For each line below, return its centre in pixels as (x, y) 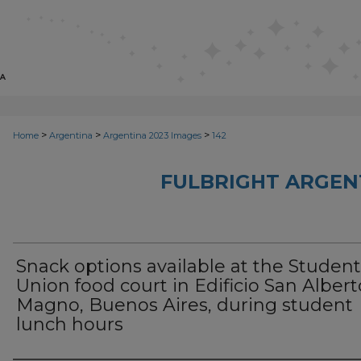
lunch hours (70, 324)
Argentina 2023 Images (152, 135)
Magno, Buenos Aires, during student (185, 305)
